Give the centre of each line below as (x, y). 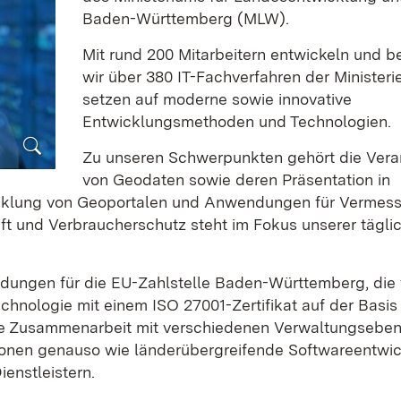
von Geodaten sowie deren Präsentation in (237, 179)
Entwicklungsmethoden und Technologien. (237, 121)
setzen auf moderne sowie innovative (218, 99)
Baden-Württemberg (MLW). (186, 18)
